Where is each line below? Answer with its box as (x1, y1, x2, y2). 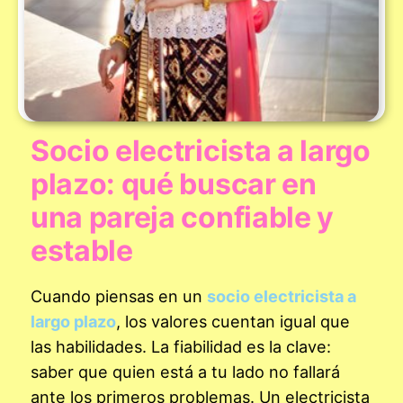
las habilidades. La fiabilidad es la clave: (31, 336, 331, 356)
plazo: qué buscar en (31, 166, 317, 201)
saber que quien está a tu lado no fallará (31, 361, 340, 381)
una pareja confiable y (31, 199, 334, 235)
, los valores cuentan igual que (116, 310, 350, 331)
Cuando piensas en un (31, 285, 207, 306)
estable (31, 232, 133, 268)
